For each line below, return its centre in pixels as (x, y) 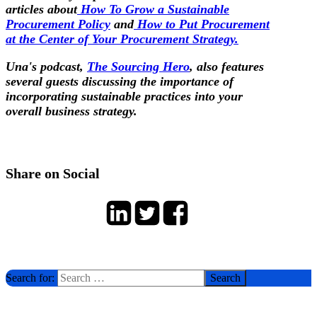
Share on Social (53, 173)
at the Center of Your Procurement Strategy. (122, 39)
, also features (227, 66)
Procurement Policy (58, 24)
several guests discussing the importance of (120, 81)
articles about (41, 9)
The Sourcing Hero (138, 66)
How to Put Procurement (203, 24)
